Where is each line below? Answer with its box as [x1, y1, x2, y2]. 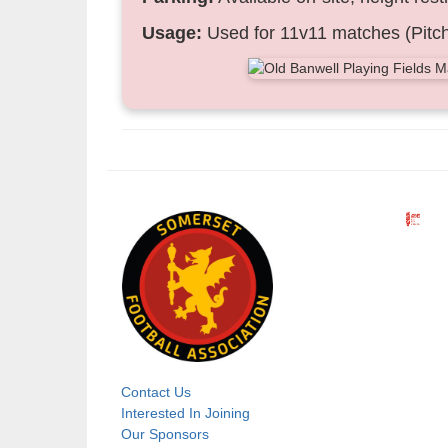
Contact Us [121, 383, 191, 400]
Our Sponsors [121, 425, 209, 442]
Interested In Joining [121, 404, 250, 421]
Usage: [142, 22, 202, 43]
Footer [107, 393, 185, 430]
